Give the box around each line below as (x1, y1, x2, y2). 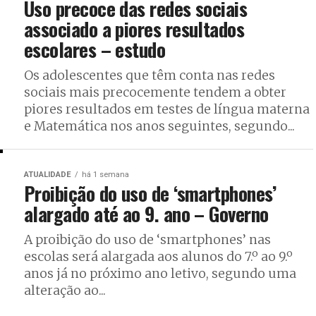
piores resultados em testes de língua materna (24, 101, 310, 117)
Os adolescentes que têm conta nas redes (24, 67, 275, 83)
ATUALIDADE (24, 169, 71, 179)
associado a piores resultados (24, 14, 245, 43)
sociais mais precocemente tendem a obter (24, 84, 286, 100)
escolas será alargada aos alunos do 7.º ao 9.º (24, 248, 293, 265)
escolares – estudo (24, 35, 166, 63)
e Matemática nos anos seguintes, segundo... (24, 118, 295, 134)
